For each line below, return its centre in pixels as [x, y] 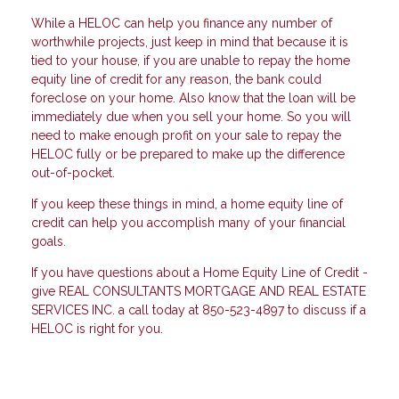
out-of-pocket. [73, 173]
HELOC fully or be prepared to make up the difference [188, 155]
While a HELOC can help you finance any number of [182, 24]
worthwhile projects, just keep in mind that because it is [190, 42]
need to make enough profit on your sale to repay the [186, 136]
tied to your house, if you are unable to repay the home [191, 61]
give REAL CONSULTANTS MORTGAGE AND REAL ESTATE [199, 292]
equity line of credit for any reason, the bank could [176, 80]
